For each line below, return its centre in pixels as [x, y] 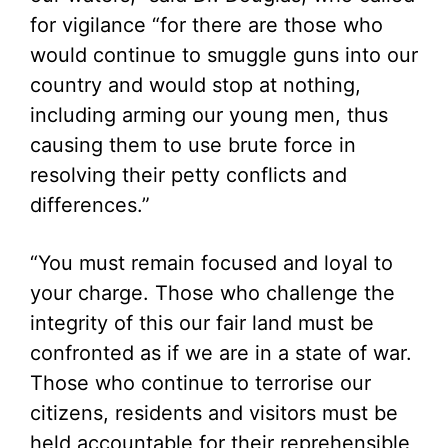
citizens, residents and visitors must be [214, 413]
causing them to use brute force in [193, 145]
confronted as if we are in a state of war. [221, 353]
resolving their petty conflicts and [188, 175]
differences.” [90, 205]
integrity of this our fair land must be [202, 323]
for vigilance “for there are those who [206, 25]
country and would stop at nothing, [195, 85]
